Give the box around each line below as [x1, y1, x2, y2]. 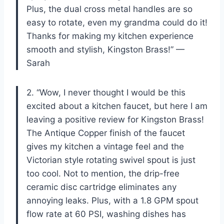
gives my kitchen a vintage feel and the [26, 141, 184, 151]
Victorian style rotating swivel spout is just [26, 154, 195, 165]
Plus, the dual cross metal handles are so [26, 3, 192, 14]
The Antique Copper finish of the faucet [26, 127, 185, 138]
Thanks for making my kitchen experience [26, 30, 193, 41]
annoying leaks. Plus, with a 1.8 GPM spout [26, 195, 198, 205]
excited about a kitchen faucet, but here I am [26, 100, 207, 111]
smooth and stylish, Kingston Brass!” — [26, 44, 184, 54]
